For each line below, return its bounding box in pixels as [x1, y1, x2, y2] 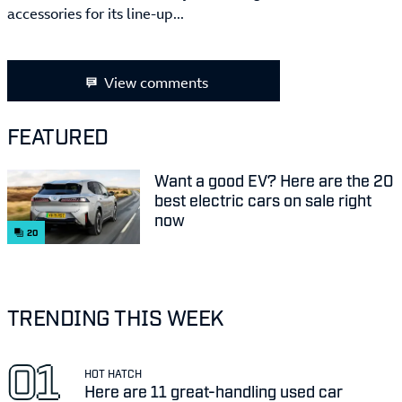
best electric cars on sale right [154, 189, 371, 210]
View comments [104, 73, 208, 93]
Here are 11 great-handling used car [84, 380, 344, 400]
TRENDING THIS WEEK [7, 303, 223, 330]
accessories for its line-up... [7, 4, 184, 24]
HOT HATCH [84, 366, 143, 380]
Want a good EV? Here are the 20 [154, 170, 394, 190]
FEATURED [7, 122, 109, 149]
